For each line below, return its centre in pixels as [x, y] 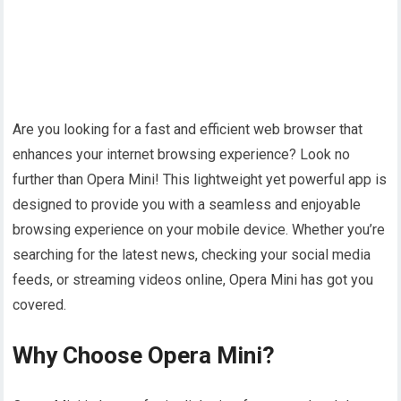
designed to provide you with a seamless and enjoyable [187, 205]
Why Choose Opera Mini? [144, 356]
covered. [40, 305]
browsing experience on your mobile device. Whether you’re [199, 230]
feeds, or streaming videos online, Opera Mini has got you [193, 280]
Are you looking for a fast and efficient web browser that [188, 130]
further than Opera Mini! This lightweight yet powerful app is [200, 180]
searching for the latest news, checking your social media [192, 255]
